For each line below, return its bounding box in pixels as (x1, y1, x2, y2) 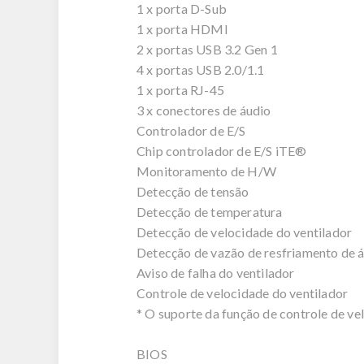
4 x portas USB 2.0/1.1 (136, 62, 265, 78)
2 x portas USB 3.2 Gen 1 (136, 41, 278, 58)
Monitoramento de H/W (136, 163, 276, 180)
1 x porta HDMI (136, 21, 228, 37)
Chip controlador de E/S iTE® (136, 143, 307, 159)
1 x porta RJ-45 (136, 82, 224, 98)
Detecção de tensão (136, 184, 249, 200)
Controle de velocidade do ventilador (136, 285, 349, 301)
